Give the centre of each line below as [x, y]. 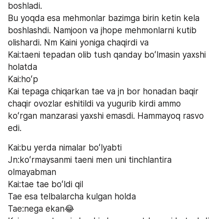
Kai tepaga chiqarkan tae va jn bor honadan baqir [103, 91]
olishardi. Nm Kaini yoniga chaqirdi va [79, 42]
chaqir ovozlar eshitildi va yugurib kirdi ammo [94, 103]
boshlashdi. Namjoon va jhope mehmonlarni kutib [102, 30]
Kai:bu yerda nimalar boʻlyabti [65, 147]
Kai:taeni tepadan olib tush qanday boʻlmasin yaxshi [107, 55]
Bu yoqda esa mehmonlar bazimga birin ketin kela [104, 18]
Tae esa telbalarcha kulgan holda [72, 196]
